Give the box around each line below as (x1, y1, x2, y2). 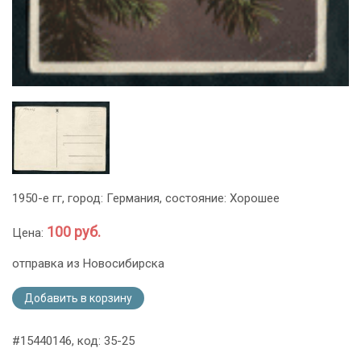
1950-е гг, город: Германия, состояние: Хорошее (12, 191, 280, 206)
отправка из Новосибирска (12, 256, 164, 272)
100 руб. (47, 223, 101, 241)
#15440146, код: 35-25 (12, 334, 135, 349)
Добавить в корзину (24, 292, 132, 305)
